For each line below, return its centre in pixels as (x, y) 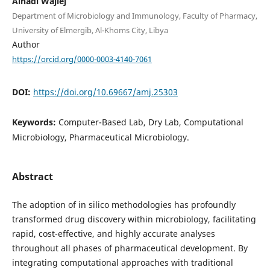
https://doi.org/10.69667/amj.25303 (105, 92)
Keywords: (35, 122)
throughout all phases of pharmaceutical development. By (130, 248)
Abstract (32, 177)
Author (26, 45)
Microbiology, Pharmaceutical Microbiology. (100, 137)
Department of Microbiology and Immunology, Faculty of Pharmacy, (134, 16)
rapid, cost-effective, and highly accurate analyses (113, 234)
